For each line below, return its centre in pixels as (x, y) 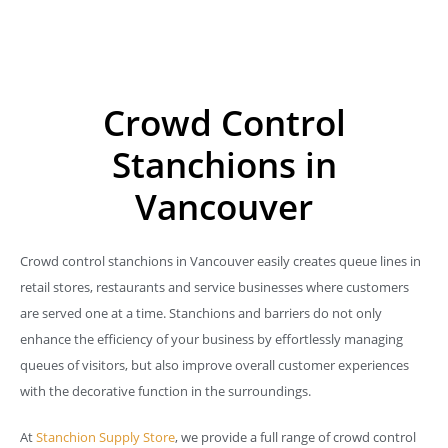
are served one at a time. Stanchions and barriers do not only (201, 313)
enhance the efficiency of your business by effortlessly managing (211, 339)
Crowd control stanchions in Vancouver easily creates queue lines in (220, 261)
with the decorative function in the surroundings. (165, 391)
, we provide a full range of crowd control (295, 437)
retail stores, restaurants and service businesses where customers (214, 287)
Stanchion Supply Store (105, 437)
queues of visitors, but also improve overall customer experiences (214, 365)
